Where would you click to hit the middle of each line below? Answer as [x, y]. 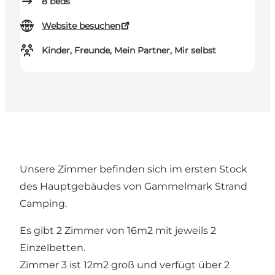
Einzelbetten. [52, 248]
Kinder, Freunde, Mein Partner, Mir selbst [129, 51]
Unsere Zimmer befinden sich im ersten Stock [134, 169]
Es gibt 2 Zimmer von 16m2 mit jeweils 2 [118, 231]
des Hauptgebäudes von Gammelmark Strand [134, 187]
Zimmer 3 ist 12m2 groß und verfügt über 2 [125, 265]
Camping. [43, 204]
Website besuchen [81, 26]
